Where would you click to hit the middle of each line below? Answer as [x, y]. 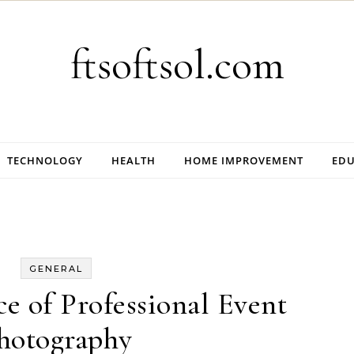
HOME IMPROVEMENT [244, 160]
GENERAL [56, 269]
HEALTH [134, 160]
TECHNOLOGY [45, 160]
